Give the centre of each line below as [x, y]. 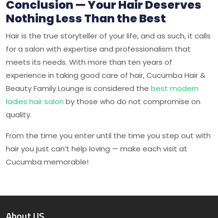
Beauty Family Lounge [46, 88]
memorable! [65, 162]
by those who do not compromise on [133, 101]
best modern [174, 88]
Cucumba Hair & [176, 75]
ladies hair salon [35, 101]
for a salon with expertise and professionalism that [98, 49]
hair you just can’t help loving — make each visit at [97, 149]
